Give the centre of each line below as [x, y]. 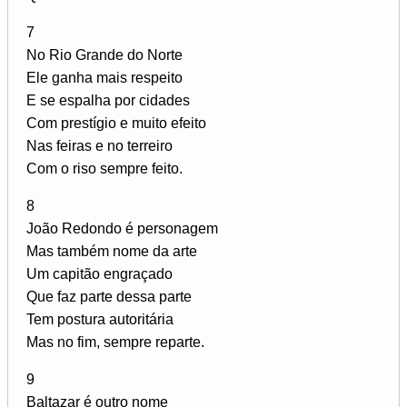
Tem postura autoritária [100, 319]
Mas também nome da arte [112, 251]
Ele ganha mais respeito [104, 77]
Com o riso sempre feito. [104, 168]
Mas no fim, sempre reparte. [115, 342]
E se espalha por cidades [108, 100]
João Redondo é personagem [122, 228]
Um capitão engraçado [99, 273]
